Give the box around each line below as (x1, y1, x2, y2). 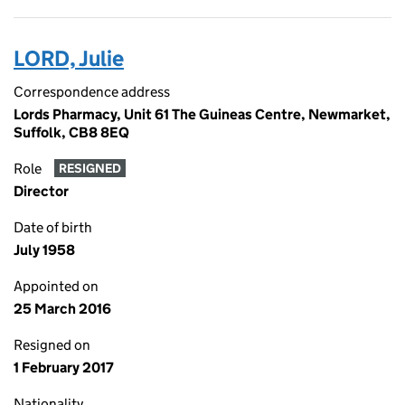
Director (14, 183, 69, 200)
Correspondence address (14, 83, 170, 100)
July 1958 (14, 241, 75, 259)
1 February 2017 (14, 359, 114, 376)
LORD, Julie (14, 45, 124, 71)
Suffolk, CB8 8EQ (14, 124, 129, 141)
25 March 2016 (14, 300, 111, 317)
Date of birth (14, 219, 92, 236)
